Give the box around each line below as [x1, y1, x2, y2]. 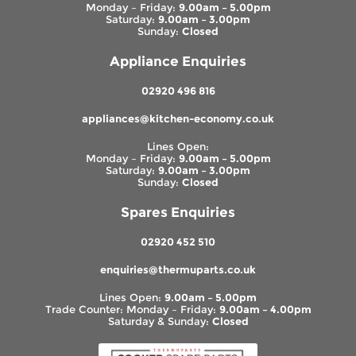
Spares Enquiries [121, 203, 235, 220]
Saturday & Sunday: [107, 315, 212, 327]
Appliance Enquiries [110, 52, 246, 69]
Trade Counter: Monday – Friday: [44, 303, 219, 315]
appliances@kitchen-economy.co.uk [82, 112, 274, 125]
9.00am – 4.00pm [219, 303, 311, 315]
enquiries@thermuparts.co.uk [100, 263, 256, 276]
